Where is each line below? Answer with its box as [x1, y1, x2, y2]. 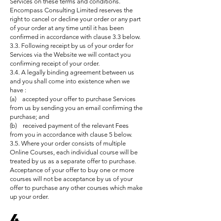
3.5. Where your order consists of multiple [10, 140, 126, 147]
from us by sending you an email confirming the [10, 104, 143, 111]
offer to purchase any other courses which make [10, 184, 143, 191]
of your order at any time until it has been [10, 24, 124, 32]
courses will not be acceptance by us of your [10, 175, 133, 183]
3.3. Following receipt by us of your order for [10, 42, 133, 49]
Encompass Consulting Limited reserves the [10, 6, 133, 14]
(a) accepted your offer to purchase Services [10, 95, 136, 103]
